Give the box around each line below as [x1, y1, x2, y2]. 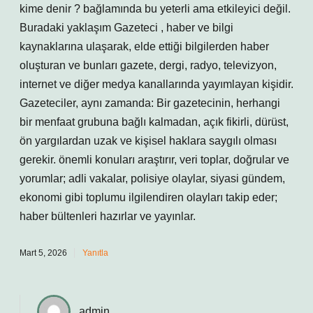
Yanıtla [82, 248, 108, 258]
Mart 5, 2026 [20, 248, 67, 258]
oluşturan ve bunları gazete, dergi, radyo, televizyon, [20, 59, 277, 71]
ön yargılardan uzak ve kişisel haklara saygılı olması [20, 135, 277, 147]
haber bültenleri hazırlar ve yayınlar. [20, 210, 196, 222]
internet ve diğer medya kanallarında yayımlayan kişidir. [20, 78, 293, 90]
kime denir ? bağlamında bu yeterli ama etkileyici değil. [20, 3, 291, 15]
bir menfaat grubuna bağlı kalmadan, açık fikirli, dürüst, [20, 116, 289, 128]
